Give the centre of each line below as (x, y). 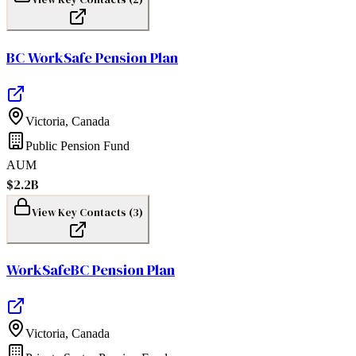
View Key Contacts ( (82, 212)
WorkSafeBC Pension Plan (91, 270)
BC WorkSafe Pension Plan (92, 57)
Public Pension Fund (77, 145)
